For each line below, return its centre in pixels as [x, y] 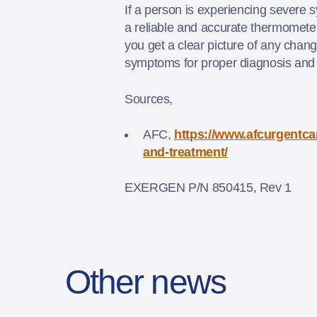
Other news [145, 282]
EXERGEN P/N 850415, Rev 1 [210, 187]
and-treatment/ [185, 152]
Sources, [150, 99]
